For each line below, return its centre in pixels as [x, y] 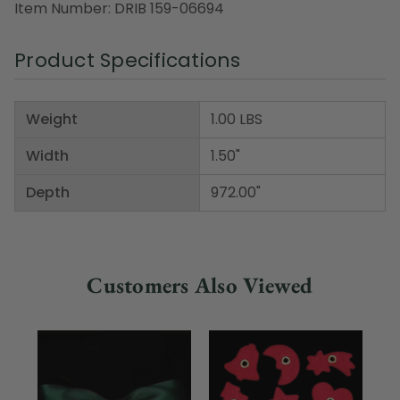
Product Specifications [128, 60]
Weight [52, 119]
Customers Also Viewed [200, 284]
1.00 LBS [237, 119]
